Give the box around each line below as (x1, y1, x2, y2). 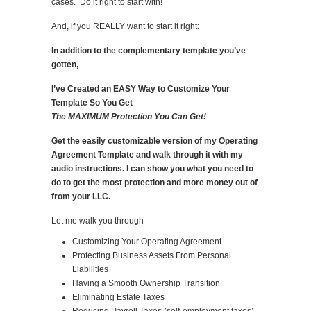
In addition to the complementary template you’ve (51, 45, 246, 56)
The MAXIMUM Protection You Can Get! (51, 111, 206, 121)
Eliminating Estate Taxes (72, 292, 165, 302)
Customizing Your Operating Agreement (72, 236, 221, 246)
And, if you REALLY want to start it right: (51, 21, 199, 31)
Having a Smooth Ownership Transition (72, 278, 220, 288)
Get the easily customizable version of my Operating (51, 135, 258, 146)
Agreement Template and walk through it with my (51, 149, 243, 160)
